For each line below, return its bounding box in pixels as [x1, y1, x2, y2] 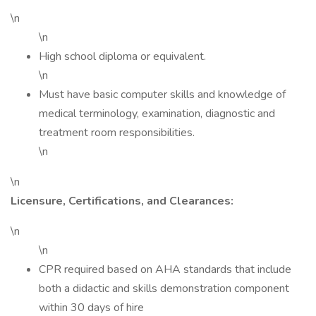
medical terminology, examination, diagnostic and [39, 106, 275, 121]
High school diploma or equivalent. [39, 49, 206, 64]
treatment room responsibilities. [39, 125, 195, 140]
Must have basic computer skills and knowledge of [39, 87, 286, 102]
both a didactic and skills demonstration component [39, 281, 289, 296]
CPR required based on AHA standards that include [39, 262, 291, 277]
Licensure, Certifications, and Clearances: [11, 193, 233, 209]
